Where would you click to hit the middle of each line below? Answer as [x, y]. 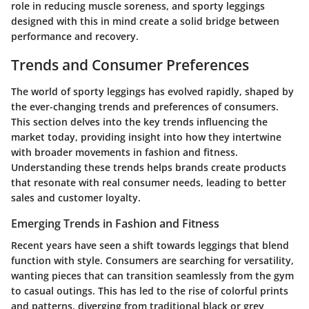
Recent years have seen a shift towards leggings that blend [150, 245]
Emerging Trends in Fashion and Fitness [115, 223]
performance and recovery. [75, 37]
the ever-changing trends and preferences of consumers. [145, 106]
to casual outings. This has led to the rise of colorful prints [150, 290]
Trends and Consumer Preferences [130, 65]
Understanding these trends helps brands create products [149, 167]
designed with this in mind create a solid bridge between [145, 21]
